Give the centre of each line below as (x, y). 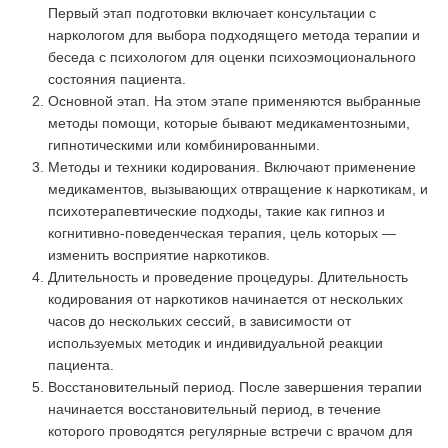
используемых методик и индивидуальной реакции (215, 343)
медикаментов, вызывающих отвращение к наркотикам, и (238, 189)
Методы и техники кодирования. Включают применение (232, 167)
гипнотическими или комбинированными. (184, 145)
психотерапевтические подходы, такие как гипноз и (216, 211)
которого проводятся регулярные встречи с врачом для (230, 431)
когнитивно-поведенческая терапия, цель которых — (222, 233)
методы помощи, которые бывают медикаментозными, (229, 123)
